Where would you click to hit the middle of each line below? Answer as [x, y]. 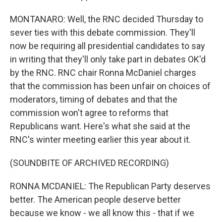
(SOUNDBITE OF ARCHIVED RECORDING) [89, 163]
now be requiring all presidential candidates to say [108, 46]
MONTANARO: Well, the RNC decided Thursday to [107, 19]
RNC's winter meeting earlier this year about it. [100, 139]
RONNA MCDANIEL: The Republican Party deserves [110, 186]
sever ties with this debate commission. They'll [103, 32]
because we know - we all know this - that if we [102, 213]
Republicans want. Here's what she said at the [100, 126]
